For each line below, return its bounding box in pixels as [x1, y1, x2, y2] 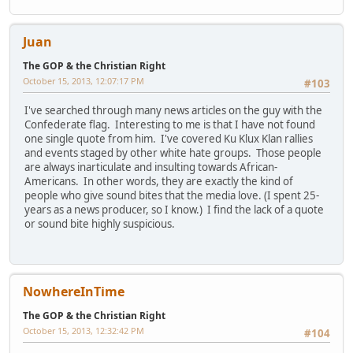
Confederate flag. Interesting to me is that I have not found [24, 117, 315, 132]
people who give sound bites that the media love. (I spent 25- [24, 188, 319, 203]
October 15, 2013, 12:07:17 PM [23, 74, 144, 87]
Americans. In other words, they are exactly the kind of [24, 174, 293, 189]
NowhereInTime [23, 282, 124, 300]
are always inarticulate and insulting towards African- [24, 160, 277, 175]
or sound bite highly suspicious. [24, 217, 175, 232]
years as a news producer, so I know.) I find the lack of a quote [24, 203, 324, 217]
